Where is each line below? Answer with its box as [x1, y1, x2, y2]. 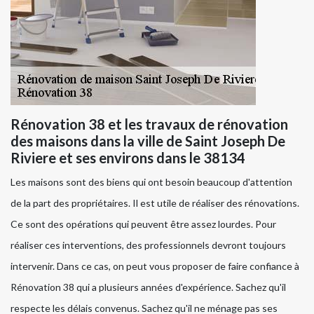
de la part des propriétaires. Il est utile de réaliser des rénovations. [11, 196, 299, 209]
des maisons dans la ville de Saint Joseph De [11, 132, 285, 149]
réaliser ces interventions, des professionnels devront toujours [11, 238, 286, 251]
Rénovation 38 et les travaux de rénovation [11, 115, 288, 132]
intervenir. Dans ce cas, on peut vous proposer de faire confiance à [11, 259, 299, 272]
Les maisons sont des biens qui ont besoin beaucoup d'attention [11, 175, 292, 188]
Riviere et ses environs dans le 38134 [11, 149, 245, 166]
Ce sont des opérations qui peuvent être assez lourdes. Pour [11, 217, 276, 230]
